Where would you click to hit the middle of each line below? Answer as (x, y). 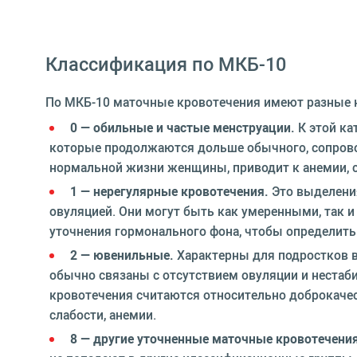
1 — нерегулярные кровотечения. (169, 191)
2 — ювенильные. (122, 255)
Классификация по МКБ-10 (166, 64)
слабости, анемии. (103, 315)
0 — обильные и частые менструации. (182, 127)
